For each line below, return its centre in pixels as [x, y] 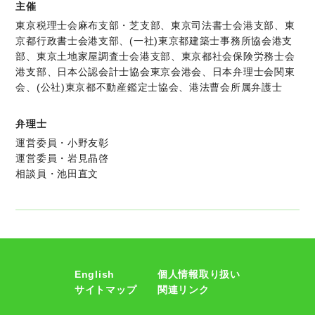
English [95, 274]
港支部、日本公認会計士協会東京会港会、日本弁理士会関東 [155, 72]
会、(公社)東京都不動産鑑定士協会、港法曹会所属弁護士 [149, 87]
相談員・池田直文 [57, 174]
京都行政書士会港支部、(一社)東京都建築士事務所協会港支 [154, 41]
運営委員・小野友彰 [62, 143]
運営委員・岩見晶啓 [62, 158]
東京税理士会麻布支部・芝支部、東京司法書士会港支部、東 [155, 25]
